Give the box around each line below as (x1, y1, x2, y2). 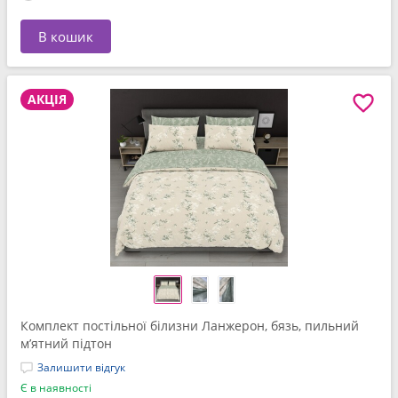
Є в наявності (20, 380, 92, 395)
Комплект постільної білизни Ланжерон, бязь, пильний (20, 317, 359, 334)
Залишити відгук (37, 360, 125, 375)
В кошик (38, 28, 93, 45)
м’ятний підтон (20, 335, 112, 352)
